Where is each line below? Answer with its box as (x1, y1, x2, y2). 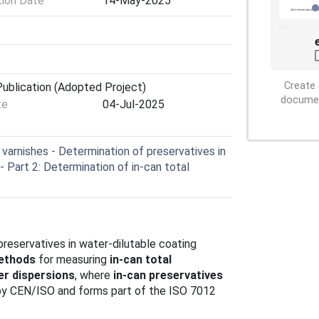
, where (75, 268, 113, 283)
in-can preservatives (113, 268, 223, 283)
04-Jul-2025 (103, 97, 164, 111)
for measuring (36, 253, 110, 267)
